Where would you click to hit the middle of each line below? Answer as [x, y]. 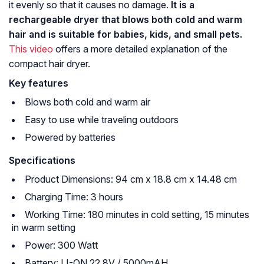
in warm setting [44, 228]
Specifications [42, 161]
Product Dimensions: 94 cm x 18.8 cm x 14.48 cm [131, 179]
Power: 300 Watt [61, 245]
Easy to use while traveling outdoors [102, 120]
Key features [39, 83]
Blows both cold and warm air [88, 102]
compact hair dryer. [49, 64]
